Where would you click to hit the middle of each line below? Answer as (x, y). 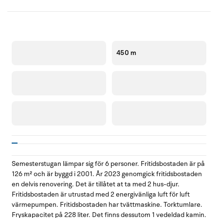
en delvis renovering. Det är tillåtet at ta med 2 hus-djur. (96, 184)
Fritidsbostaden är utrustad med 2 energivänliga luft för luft (101, 194)
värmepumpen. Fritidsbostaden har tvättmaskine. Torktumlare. (107, 204)
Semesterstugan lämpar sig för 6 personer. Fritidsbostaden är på (108, 163)
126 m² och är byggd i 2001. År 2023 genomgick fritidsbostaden (107, 174)
